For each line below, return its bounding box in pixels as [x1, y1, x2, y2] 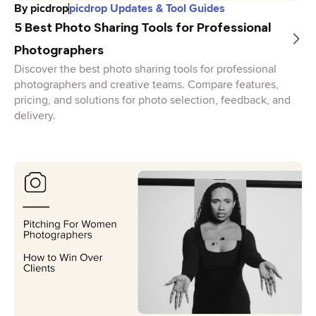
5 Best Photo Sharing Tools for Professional [14, 20, 271, 36]
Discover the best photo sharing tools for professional [14, 62, 276, 77]
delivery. [14, 109, 56, 123]
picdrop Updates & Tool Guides [69, 1, 225, 16]
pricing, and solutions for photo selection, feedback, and [14, 93, 291, 108]
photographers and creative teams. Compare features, [14, 78, 279, 92]
